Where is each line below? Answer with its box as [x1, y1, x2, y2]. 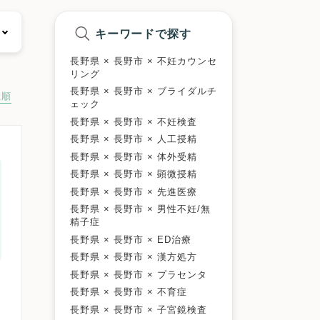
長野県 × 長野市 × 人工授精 [70, 134, 197, 145]
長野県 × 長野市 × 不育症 [70, 286, 187, 298]
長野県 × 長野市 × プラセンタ [70, 269, 207, 280]
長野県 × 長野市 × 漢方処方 [70, 251, 197, 263]
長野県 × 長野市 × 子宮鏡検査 [70, 304, 207, 315]
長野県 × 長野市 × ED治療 [70, 234, 191, 245]
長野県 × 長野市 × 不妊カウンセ [70, 55, 217, 66]
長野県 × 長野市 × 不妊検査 [70, 116, 197, 127]
